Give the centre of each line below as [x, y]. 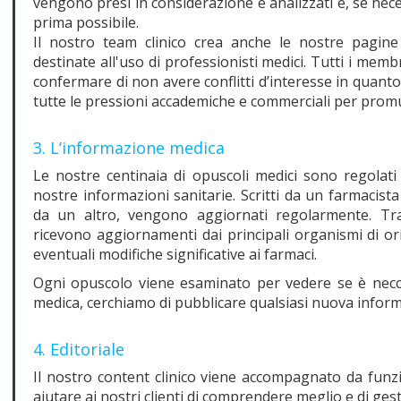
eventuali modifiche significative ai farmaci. [175, 254]
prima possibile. [86, 22]
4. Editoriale [79, 349]
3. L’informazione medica [129, 147]
